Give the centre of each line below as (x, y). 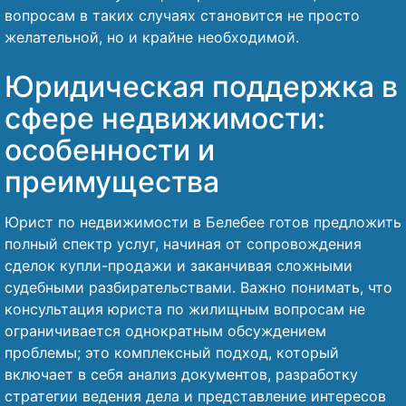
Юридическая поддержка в (201, 87)
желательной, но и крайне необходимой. (152, 37)
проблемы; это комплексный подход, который (172, 353)
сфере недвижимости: (165, 118)
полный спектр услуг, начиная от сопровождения (183, 244)
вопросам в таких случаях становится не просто (182, 15)
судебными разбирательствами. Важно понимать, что (198, 287)
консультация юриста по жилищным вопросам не (185, 309)
